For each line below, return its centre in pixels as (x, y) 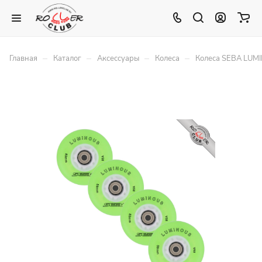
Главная (23, 58)
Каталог (67, 58)
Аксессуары (118, 58)
